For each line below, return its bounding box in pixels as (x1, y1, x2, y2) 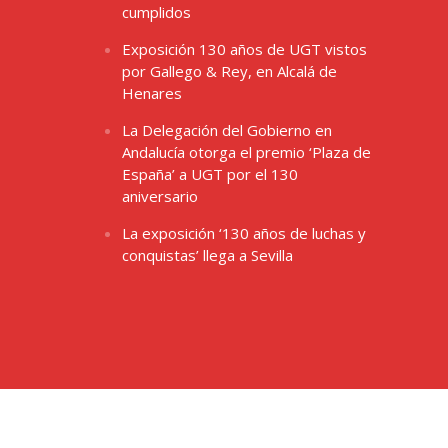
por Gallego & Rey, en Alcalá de (121, 60, 337, 81)
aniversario (121, 185, 198, 206)
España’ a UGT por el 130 (121, 163, 298, 184)
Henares (121, 82, 182, 103)
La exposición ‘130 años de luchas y (121, 222, 366, 243)
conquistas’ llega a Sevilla (121, 244, 293, 265)
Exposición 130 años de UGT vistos (121, 38, 367, 59)
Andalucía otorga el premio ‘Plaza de (121, 141, 371, 162)
